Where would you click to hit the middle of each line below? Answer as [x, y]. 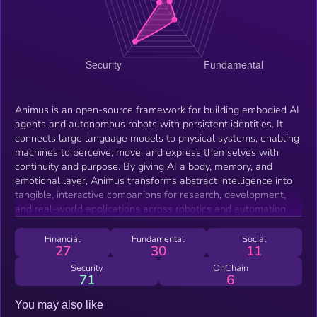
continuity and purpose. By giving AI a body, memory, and [144, 166]
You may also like [59, 304]
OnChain [230, 268]
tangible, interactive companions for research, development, [150, 194]
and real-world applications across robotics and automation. [151, 208]
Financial [63, 239]
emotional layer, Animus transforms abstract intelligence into [154, 180]
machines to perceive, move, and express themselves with [147, 152]
